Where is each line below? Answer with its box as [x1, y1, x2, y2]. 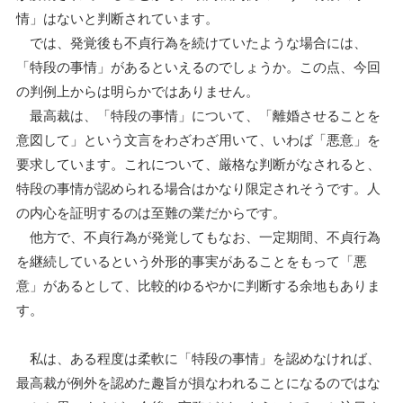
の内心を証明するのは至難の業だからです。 [16, 202, 286, 222]
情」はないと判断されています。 [16, 8, 219, 28]
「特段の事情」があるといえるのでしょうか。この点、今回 [16, 57, 381, 76]
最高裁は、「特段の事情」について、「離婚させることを [16, 105, 381, 125]
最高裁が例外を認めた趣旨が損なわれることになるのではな [16, 372, 381, 392]
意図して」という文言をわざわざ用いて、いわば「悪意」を [16, 130, 381, 149]
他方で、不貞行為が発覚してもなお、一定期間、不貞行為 [16, 227, 381, 246]
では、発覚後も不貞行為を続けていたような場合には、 [16, 32, 367, 52]
